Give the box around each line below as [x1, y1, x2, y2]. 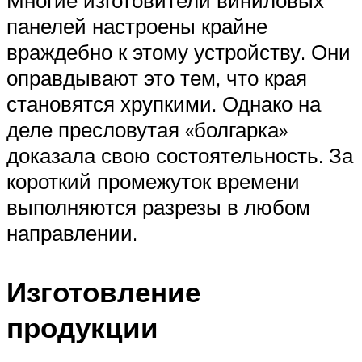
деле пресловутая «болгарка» [6, 116, 288, 143]
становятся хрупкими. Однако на [6, 90, 321, 117]
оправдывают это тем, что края [6, 65, 307, 91]
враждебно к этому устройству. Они [6, 39, 351, 65]
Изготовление [6, 274, 200, 310]
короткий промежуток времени [6, 168, 300, 195]
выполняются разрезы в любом [6, 194, 310, 221]
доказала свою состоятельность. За [6, 142, 353, 169]
